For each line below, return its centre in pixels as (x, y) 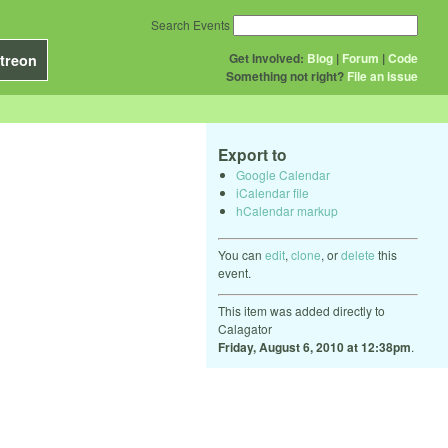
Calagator (245, 328)
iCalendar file (272, 192)
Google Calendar (283, 174)
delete (358, 254)
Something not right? (285, 76)
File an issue (382, 76)
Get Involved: (266, 58)
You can (241, 254)
